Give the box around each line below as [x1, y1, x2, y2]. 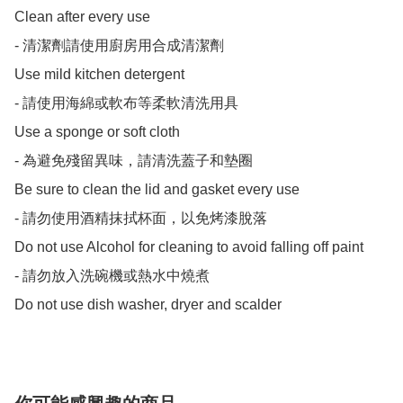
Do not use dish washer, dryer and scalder [14, 297, 282, 313]
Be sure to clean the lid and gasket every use [14, 182, 300, 198]
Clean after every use [14, 9, 150, 25]
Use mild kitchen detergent [14, 67, 184, 83]
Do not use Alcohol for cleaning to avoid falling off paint [14, 239, 363, 255]
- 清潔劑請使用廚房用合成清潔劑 [14, 38, 224, 54]
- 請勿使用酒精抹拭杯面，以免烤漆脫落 [14, 210, 267, 227]
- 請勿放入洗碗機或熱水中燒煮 [14, 268, 210, 284]
